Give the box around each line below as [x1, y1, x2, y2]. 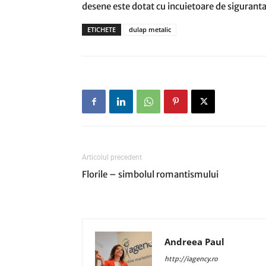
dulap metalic [129, 25, 171, 34]
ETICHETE [87, 25, 116, 34]
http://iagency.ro [164, 255, 218, 263]
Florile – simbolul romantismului [82, 169, 218, 180]
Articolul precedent [82, 153, 142, 161]
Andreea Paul [164, 236, 224, 248]
